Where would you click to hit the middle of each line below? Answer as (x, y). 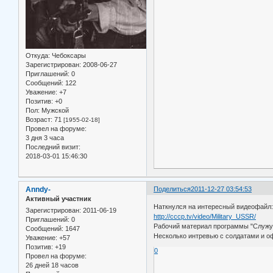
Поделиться (172, 189)
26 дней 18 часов (52, 265)
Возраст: (39, 119)
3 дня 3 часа (45, 137)
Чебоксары (68, 55)
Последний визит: (53, 147)
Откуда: (38, 55)
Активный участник (58, 198)
